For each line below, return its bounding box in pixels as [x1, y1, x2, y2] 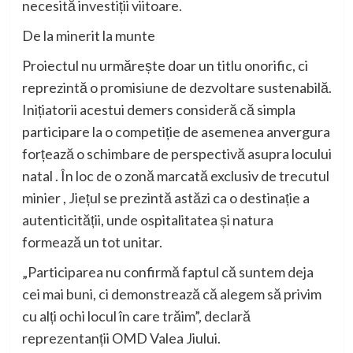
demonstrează [110, 284, 200, 303]
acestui [79, 100, 124, 118]
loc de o [72, 166, 124, 184]
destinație [239, 188, 300, 206]
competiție [114, 122, 180, 140]
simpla [256, 100, 295, 118]
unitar [122, 232, 159, 251]
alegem [219, 284, 265, 303]
